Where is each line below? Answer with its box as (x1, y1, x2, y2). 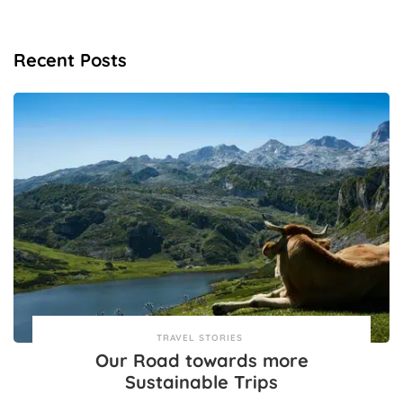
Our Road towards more (94, 349, 309, 372)
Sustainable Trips (125, 371, 278, 394)
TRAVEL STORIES (156, 332, 243, 345)
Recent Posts (13, 48, 127, 71)
